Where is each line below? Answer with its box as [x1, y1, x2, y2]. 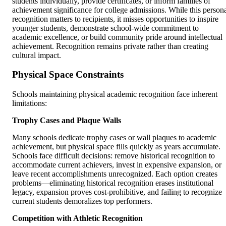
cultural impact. [12, 50, 61, 60]
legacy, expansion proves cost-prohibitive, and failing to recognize [12, 188, 222, 197]
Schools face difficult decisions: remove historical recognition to [12, 151, 215, 160]
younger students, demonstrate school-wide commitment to [12, 23, 199, 32]
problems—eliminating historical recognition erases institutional [12, 179, 213, 188]
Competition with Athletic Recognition [12, 214, 143, 223]
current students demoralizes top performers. [12, 197, 152, 206]
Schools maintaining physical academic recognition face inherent [12, 90, 217, 99]
